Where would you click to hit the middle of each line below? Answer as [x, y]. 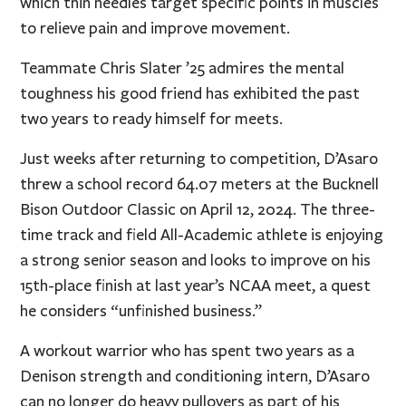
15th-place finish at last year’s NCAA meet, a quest [196, 285]
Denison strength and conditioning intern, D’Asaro [195, 376]
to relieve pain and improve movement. [155, 28]
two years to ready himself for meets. [152, 118]
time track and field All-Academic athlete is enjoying [202, 234]
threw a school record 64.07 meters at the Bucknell [200, 184]
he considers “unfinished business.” [141, 310]
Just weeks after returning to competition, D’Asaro [199, 158]
